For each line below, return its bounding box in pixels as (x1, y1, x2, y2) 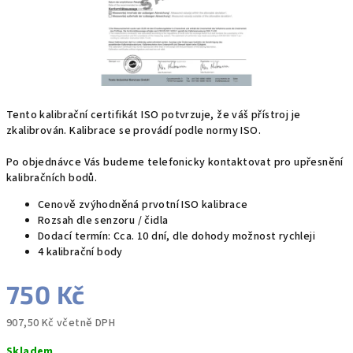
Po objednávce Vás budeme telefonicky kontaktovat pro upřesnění (6, 154, 344, 170)
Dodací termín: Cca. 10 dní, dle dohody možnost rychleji (38, 229, 315, 244)
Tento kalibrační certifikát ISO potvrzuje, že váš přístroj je (6, 107, 301, 123)
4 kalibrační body (38, 244, 123, 260)
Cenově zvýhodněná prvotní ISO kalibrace (38, 197, 248, 213)
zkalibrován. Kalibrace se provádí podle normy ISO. (6, 123, 261, 139)
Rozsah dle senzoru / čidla (38, 213, 169, 229)
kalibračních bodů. (6, 170, 98, 186)
